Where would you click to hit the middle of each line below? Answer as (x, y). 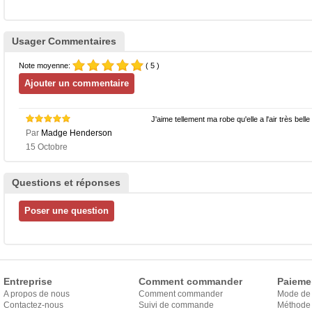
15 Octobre (47, 147)
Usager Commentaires (64, 41)
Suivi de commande (176, 305)
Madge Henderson (77, 133)
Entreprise (28, 281)
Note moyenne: (46, 65)
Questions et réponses (66, 182)
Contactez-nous (33, 305)
